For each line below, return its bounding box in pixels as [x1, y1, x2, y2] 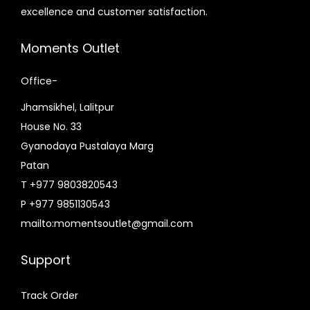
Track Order [21, 288, 78, 302]
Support [21, 250, 71, 268]
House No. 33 [21, 119, 82, 134]
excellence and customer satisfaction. [21, 4, 208, 19]
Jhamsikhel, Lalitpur [21, 100, 114, 114]
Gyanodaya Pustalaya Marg [21, 138, 154, 153]
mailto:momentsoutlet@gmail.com [21, 216, 193, 230]
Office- [21, 73, 57, 88]
